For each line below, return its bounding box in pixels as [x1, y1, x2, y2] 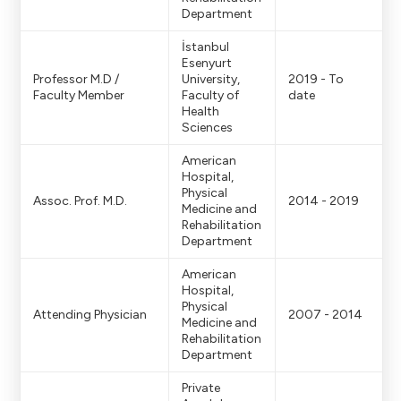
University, [182, 72, 240, 88]
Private [182, 380, 220, 397]
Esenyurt [182, 55, 232, 72]
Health [182, 104, 219, 120]
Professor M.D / [33, 72, 119, 88]
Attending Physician [33, 307, 147, 323]
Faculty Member [33, 88, 124, 104]
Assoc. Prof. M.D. [33, 193, 127, 209]
